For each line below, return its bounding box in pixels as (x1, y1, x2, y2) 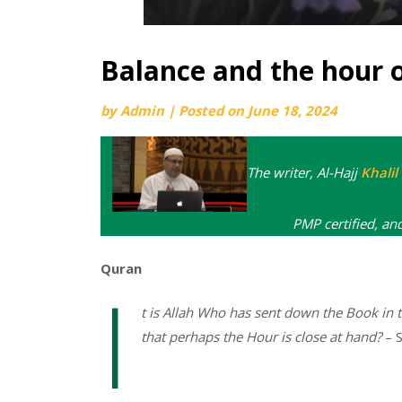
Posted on (179, 100, 248, 119)
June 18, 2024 (248, 100, 337, 119)
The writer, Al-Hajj (247, 163, 362, 182)
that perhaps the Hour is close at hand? (140, 328, 381, 346)
